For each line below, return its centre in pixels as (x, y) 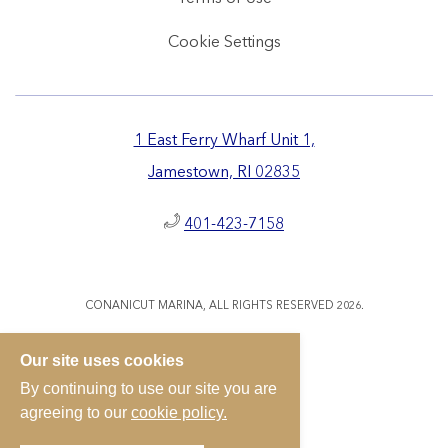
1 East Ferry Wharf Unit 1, (224, 140)
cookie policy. (179, 412)
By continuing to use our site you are (148, 388)
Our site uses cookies (102, 360)
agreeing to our (75, 412)
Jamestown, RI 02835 (224, 172)
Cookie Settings (224, 42)
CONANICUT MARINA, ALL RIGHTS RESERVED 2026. (224, 306)
